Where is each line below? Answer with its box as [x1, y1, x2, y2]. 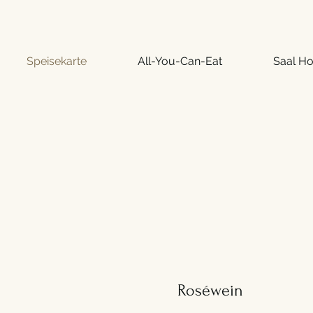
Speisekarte [26, 54, 87, 68]
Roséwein [177, 281, 243, 300]
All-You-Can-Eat [138, 54, 223, 68]
